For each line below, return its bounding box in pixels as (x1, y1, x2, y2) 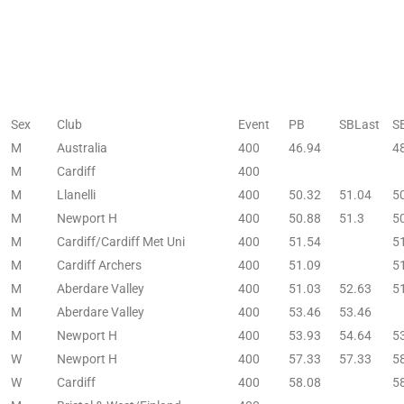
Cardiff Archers (57, 257, 142, 272)
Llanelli (57, 187, 96, 202)
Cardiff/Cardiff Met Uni (57, 234, 185, 249)
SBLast (339, 116, 380, 132)
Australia (57, 140, 107, 155)
